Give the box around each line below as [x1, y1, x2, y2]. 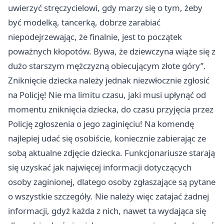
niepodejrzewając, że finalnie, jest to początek [8, 31, 182, 42]
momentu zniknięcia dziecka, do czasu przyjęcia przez [8, 103, 213, 115]
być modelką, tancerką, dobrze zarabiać [8, 16, 160, 28]
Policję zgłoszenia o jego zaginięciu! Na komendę [8, 118, 194, 129]
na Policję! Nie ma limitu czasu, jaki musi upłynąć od [8, 89, 206, 100]
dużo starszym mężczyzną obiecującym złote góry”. [8, 60, 206, 71]
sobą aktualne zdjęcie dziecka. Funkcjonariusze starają [8, 147, 215, 158]
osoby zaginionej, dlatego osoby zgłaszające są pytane [8, 176, 215, 187]
